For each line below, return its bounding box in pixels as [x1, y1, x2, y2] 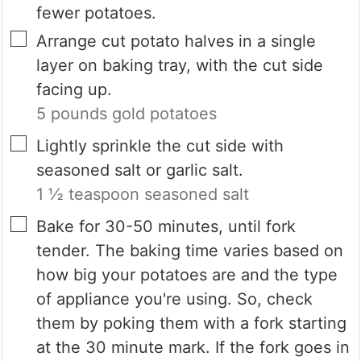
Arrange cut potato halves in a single [36, 31, 317, 52]
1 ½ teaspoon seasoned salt [36, 185, 250, 205]
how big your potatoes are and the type [36, 265, 338, 285]
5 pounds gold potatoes [36, 104, 218, 124]
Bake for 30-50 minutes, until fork [36, 217, 297, 237]
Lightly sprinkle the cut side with [36, 136, 284, 156]
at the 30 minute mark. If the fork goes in [36, 338, 351, 358]
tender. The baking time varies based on [36, 241, 344, 261]
